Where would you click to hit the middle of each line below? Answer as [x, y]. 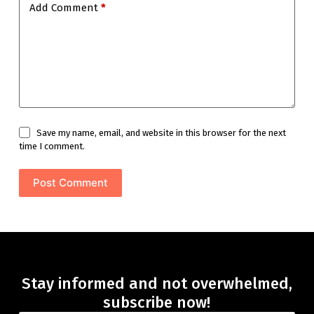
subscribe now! [157, 302]
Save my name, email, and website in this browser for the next [162, 132]
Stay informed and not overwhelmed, [157, 283]
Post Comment [70, 183]
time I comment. [52, 146]
